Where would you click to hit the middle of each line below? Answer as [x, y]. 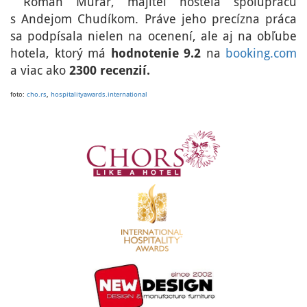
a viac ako [40, 70]
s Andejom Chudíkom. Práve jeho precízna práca [153, 19]
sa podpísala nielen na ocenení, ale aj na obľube [153, 36]
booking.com [261, 53]
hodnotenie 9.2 [158, 53]
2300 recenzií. [110, 70]
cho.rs [37, 94]
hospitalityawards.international [99, 94]
